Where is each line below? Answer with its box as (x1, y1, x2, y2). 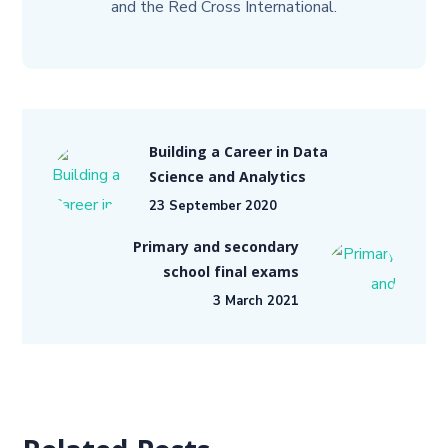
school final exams (162, 262, 299, 286)
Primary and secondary (132, 237, 299, 261)
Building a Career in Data (149, 142, 329, 166)
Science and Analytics (149, 167, 307, 191)
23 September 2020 (149, 197, 278, 215)
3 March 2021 (212, 292, 299, 310)
